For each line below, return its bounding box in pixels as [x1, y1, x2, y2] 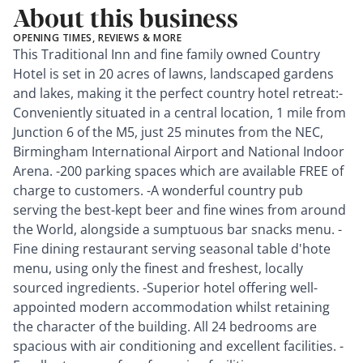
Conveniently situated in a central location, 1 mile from [13, 103, 346, 122]
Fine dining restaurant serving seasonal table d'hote [13, 239, 331, 258]
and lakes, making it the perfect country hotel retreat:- [13, 83, 343, 102]
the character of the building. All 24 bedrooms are [13, 317, 317, 335]
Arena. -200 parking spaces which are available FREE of [13, 161, 344, 180]
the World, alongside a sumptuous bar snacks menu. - [13, 220, 342, 238]
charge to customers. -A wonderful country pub [13, 181, 303, 199]
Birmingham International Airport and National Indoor [13, 142, 344, 160]
